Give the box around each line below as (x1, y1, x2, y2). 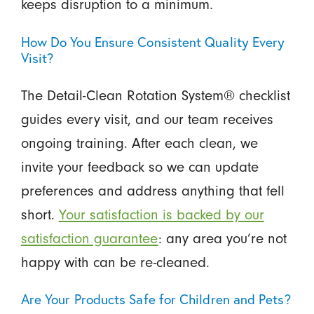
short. (20, 205, 59, 223)
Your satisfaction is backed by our (58, 205, 264, 223)
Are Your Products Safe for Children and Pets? (20, 290, 291, 308)
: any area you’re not (158, 229, 287, 247)
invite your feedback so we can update (20, 158, 259, 175)
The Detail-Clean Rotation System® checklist (20, 86, 290, 104)
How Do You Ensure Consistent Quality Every (20, 32, 285, 50)
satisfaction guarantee (20, 229, 158, 247)
